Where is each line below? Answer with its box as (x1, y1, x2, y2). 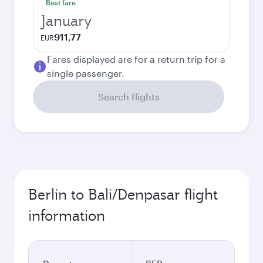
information (28, 206, 105, 225)
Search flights (97, 91, 160, 102)
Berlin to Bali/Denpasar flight (28, 185, 218, 204)
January (41, 11, 92, 30)
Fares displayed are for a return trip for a (47, 53, 225, 65)
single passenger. (47, 68, 124, 79)
